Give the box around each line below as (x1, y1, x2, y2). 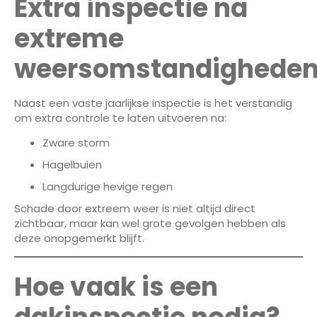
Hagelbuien (42, 157, 102, 173)
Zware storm (42, 135, 110, 151)
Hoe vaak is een (14, 268, 218, 305)
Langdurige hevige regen (42, 179, 173, 195)
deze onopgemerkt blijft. (14, 231, 144, 246)
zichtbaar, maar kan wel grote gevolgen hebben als (14, 216, 286, 231)
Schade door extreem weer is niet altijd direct (14, 201, 255, 217)
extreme (14, 20, 124, 57)
